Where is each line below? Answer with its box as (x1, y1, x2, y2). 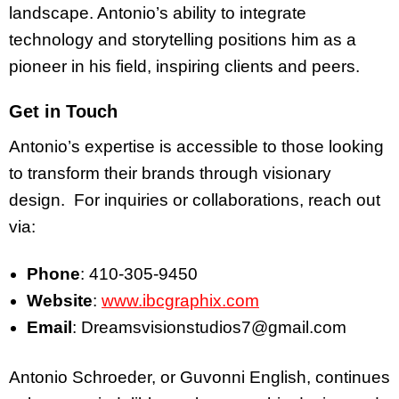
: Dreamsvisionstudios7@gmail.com (72, 317, 346, 337)
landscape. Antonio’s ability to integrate (9, 4, 306, 23)
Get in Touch (9, 102, 118, 122)
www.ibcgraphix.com (102, 290, 259, 310)
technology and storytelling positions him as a (9, 30, 356, 50)
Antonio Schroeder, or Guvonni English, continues (9, 368, 390, 387)
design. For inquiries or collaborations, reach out (9, 191, 380, 210)
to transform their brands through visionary (9, 164, 331, 183)
